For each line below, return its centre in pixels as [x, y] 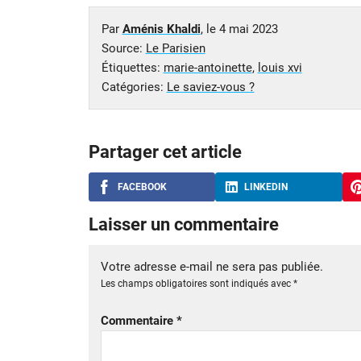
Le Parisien [175, 48]
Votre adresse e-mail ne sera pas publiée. [212, 266]
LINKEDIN [266, 187]
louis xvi [280, 67]
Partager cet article [165, 151]
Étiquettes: [132, 67]
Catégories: [134, 87]
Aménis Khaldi [161, 29]
